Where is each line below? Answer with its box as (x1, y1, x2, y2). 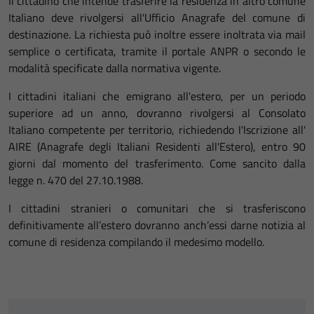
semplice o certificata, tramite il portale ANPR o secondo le (8, 43, 306, 60)
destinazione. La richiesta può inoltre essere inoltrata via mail (8, 26, 306, 43)
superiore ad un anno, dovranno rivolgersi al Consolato (8, 104, 306, 121)
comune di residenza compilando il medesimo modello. (8, 233, 264, 250)
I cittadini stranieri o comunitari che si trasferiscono (8, 200, 306, 217)
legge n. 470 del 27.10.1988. (8, 172, 143, 189)
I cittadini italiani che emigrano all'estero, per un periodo (8, 88, 306, 104)
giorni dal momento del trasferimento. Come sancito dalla (8, 155, 306, 172)
